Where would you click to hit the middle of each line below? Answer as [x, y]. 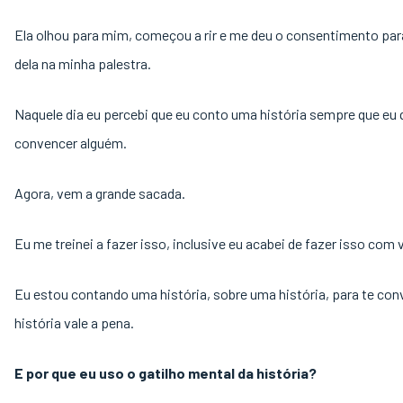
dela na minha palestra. [84, 63]
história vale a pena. [76, 322]
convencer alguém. [72, 143]
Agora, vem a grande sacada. [101, 193]
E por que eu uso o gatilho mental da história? [167, 373]
